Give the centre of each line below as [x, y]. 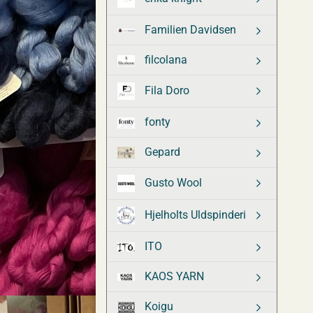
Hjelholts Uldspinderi [194, 214]
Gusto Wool [172, 182]
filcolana [165, 60]
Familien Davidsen [189, 30]
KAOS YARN [173, 276]
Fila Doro [166, 90]
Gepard [161, 152]
